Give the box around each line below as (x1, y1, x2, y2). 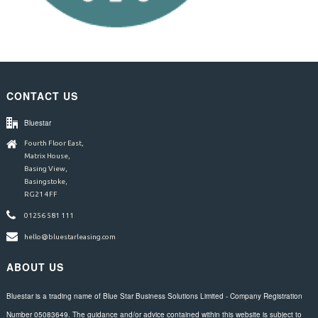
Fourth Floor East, (23, 139, 84, 147)
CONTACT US (6, 89, 78, 103)
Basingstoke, (23, 177, 67, 185)
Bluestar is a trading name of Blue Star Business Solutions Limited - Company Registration (6, 291, 302, 301)
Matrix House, (23, 152, 70, 160)
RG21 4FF (23, 190, 57, 198)
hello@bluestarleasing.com (23, 233, 116, 241)
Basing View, (23, 165, 67, 172)
